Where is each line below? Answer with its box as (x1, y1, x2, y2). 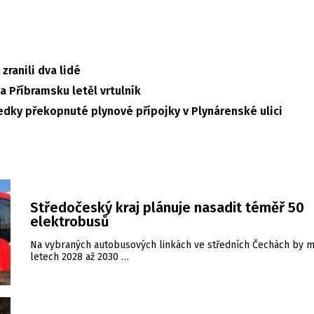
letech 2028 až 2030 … (30, 251, 129, 263)
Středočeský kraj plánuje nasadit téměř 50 (30, 199, 304, 216)
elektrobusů (30, 213, 109, 230)
